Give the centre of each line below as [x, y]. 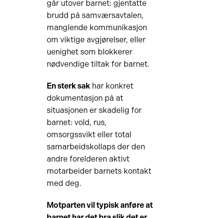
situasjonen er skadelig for [94, 110]
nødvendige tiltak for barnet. [98, 64]
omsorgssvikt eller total [89, 135]
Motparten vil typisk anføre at [100, 205]
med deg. [64, 183]
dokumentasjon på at [85, 98]
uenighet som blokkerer [89, 52]
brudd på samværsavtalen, [95, 15]
